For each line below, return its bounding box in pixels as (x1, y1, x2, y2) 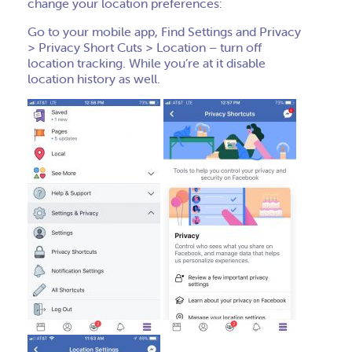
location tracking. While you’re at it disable (27, 55, 266, 71)
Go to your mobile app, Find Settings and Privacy (27, 24, 301, 39)
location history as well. (27, 71, 160, 86)
